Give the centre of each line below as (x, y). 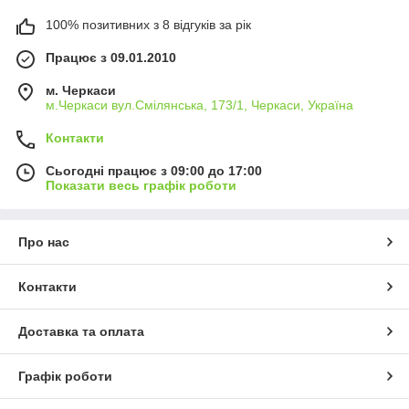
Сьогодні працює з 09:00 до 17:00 (154, 171)
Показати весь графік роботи (141, 185)
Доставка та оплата (81, 331)
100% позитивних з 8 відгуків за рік (148, 25)
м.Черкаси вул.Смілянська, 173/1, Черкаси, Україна (199, 105)
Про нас (44, 242)
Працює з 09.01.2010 (111, 58)
